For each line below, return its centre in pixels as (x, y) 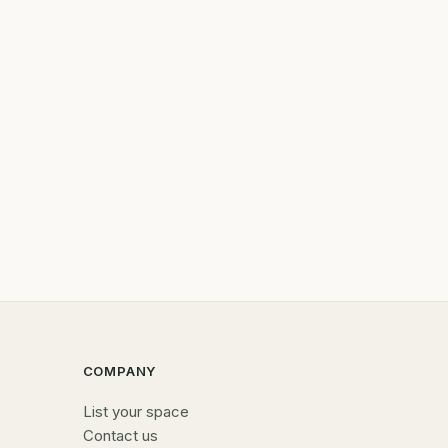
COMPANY (119, 371)
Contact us (120, 435)
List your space (135, 411)
